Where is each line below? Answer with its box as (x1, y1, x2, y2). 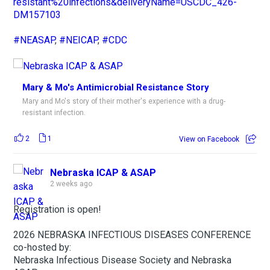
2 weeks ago (50, 179, 93, 188)
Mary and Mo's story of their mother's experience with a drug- (22, 96, 226, 105)
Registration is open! (13, 203, 102, 215)
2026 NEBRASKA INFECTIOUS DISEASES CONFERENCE (13, 228, 251, 240)
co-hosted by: (13, 241, 72, 253)
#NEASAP (13, 34, 55, 46)
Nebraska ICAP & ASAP (50, 166, 157, 178)
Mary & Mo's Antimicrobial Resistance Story (22, 81, 210, 93)
